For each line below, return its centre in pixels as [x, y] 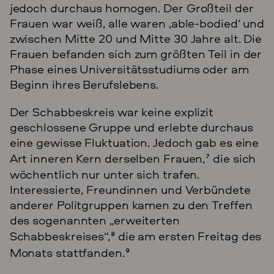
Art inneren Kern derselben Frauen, [107, 158]
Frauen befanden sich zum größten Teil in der [136, 53]
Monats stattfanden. [67, 252]
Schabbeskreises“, [60, 235]
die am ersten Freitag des [188, 235]
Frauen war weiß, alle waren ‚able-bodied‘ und [137, 23]
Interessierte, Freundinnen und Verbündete [130, 189]
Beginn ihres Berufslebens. [84, 84]
